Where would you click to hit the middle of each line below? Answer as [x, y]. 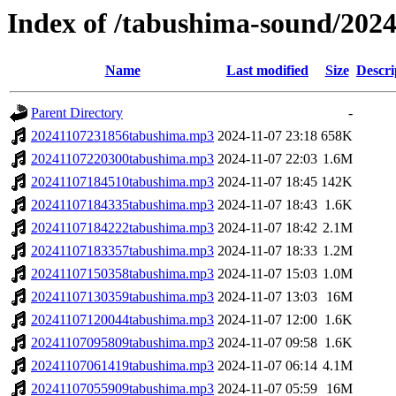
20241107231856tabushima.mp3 [122, 136]
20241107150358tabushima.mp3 [122, 274]
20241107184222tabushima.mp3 [122, 228]
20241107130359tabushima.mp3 [122, 297]
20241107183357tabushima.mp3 [122, 251]
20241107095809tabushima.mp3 [122, 343]
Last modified [267, 71]
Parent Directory [77, 113]
